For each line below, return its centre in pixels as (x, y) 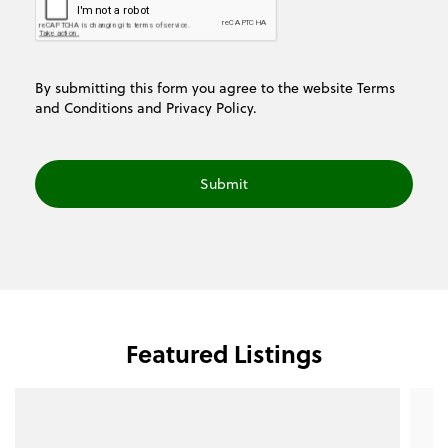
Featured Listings (224, 354)
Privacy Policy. (211, 108)
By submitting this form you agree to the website (196, 88)
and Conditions (84, 108)
